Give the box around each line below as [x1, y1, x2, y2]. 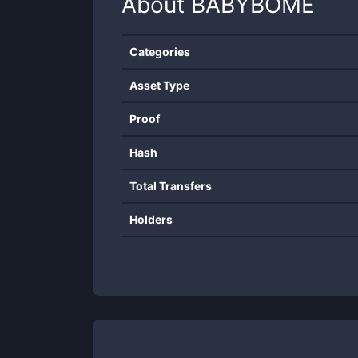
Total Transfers [129, 179, 212, 193]
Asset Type [129, 78, 189, 92]
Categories [129, 45, 190, 58]
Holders [129, 213, 173, 226]
